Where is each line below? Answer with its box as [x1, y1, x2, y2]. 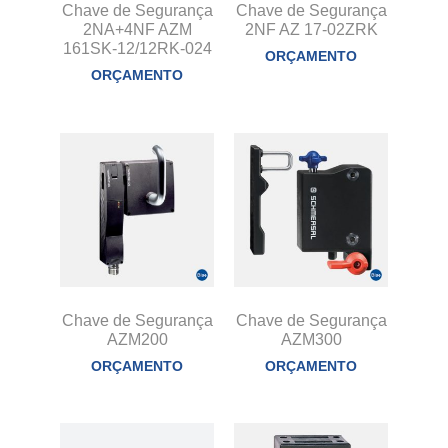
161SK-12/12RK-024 [62, 39, 212, 57]
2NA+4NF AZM [82, 20, 192, 38]
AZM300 [280, 330, 342, 348]
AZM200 [106, 330, 168, 348]
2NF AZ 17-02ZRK [244, 20, 378, 38]
